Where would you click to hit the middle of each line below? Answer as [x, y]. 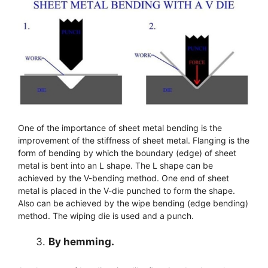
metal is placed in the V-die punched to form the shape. [127, 190]
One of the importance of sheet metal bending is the [120, 127]
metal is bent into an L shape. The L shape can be [115, 165]
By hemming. [81, 241]
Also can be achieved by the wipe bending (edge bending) [133, 203]
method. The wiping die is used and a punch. [106, 215]
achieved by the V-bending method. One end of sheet [124, 178]
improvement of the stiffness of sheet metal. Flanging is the [134, 140]
